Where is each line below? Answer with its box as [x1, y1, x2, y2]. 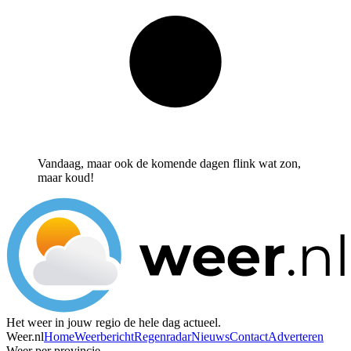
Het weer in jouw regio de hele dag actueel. [6, 316, 221, 330]
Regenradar [134, 330, 191, 344]
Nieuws [191, 330, 230, 344]
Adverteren [268, 330, 324, 344]
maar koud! [38, 170, 94, 184]
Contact [230, 330, 268, 344]
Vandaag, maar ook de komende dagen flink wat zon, [38, 156, 301, 170]
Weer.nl [6, 330, 44, 344]
